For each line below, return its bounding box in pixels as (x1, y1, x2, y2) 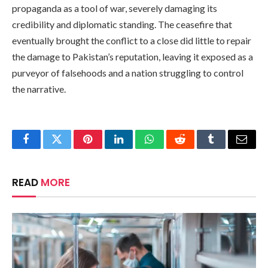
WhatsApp (148, 142, 195, 154)
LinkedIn (117, 142, 157, 154)
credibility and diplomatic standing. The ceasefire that (12, 19, 232, 31)
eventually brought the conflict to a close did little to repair (12, 35, 251, 47)
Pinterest (87, 142, 125, 154)
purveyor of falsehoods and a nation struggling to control (12, 67, 243, 79)
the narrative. (12, 83, 66, 95)
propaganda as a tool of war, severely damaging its (12, 2, 217, 14)
